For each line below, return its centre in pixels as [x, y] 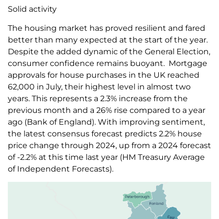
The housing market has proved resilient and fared [107, 28]
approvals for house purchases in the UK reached [104, 75]
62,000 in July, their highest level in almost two [99, 87]
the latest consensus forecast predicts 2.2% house [105, 133]
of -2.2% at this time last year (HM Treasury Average [106, 157]
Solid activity [32, 9]
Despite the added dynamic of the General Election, [109, 51]
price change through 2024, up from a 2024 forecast [109, 145]
